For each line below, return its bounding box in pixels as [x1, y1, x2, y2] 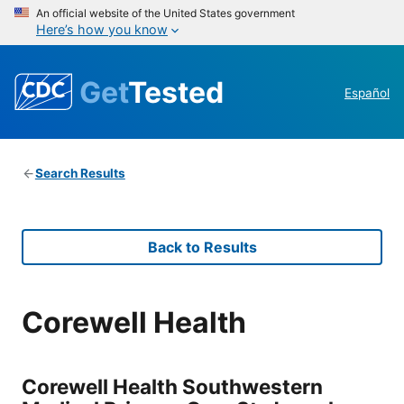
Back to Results [147, 238, 257, 257]
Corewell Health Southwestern [22, 373, 323, 399]
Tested [128, 74, 224, 110]
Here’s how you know [36, 22, 168, 37]
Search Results [34, 166, 125, 181]
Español [344, 86, 390, 101]
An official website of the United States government [36, 6, 295, 20]
